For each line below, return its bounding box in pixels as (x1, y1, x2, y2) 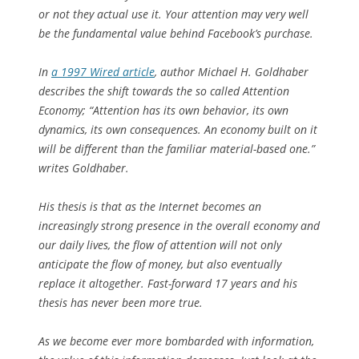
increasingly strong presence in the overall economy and (38, 217, 320, 233)
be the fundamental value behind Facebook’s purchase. (38, 25, 313, 41)
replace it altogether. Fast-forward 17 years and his (38, 275, 297, 291)
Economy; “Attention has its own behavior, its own (38, 102, 288, 118)
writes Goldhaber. (38, 159, 129, 175)
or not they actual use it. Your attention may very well (38, 6, 309, 22)
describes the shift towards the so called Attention (38, 83, 289, 99)
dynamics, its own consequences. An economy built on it (38, 121, 317, 137)
